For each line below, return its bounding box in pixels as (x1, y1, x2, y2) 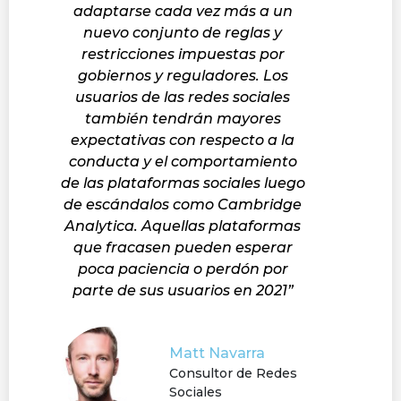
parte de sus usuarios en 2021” (72, 281, 294, 299)
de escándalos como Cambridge (64, 195, 302, 213)
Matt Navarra (169, 344, 265, 362)
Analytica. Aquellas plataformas (64, 217, 301, 235)
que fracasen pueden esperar (73, 238, 293, 256)
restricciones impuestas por (81, 45, 285, 63)
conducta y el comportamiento (68, 152, 297, 170)
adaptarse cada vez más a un (73, 2, 293, 20)
